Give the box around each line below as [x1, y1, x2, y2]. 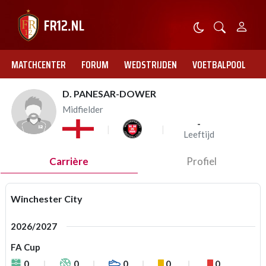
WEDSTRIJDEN [124, 57, 177, 72]
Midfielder [62, 104, 103, 115]
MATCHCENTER [11, 57, 66, 72]
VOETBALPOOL [192, 57, 246, 72]
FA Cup [11, 242, 40, 252]
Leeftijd [183, 129, 214, 140]
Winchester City [11, 193, 83, 204]
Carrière [49, 155, 89, 167]
